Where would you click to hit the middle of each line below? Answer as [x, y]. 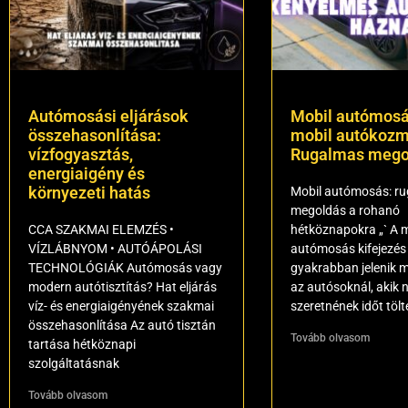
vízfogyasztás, [81, 154]
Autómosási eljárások [108, 116]
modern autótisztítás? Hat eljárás [122, 287]
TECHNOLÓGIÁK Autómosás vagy [125, 268]
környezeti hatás [89, 193]
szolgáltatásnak [74, 363]
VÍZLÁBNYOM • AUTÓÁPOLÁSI [115, 249]
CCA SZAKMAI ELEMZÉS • [101, 229]
